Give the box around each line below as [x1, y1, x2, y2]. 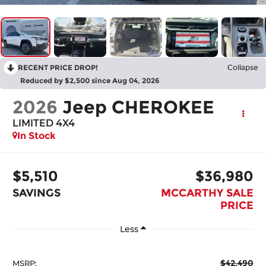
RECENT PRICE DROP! [18, 63, 98, 72]
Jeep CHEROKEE [62, 96, 215, 119]
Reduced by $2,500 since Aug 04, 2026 [20, 76, 160, 85]
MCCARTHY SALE [160, 186, 254, 199]
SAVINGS [12, 186, 61, 199]
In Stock [17, 130, 56, 142]
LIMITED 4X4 [12, 118, 75, 129]
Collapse [227, 64, 258, 72]
